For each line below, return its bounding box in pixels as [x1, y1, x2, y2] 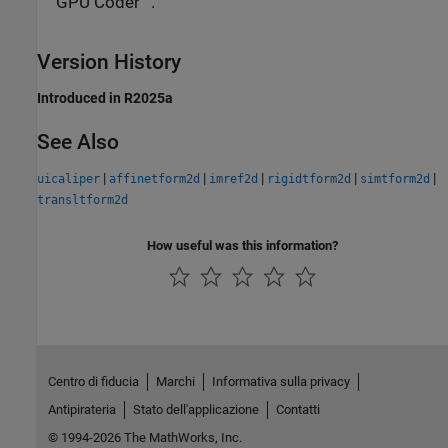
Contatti [275, 401, 320, 417]
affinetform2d [109, 171, 200, 186]
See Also [37, 129, 119, 154]
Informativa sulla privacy [211, 373, 350, 389]
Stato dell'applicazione [132, 401, 259, 417]
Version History [37, 49, 181, 74]
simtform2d [360, 171, 430, 186]
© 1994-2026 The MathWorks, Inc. [47, 429, 242, 445]
